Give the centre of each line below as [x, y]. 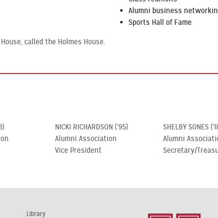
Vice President [78, 150]
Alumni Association [86, 139]
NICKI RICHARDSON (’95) [91, 127]
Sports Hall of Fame [160, 22]
